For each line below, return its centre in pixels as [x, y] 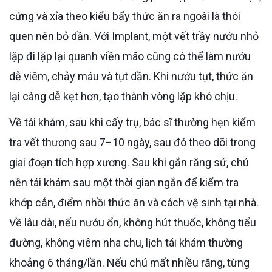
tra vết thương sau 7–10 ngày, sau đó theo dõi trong [132, 142]
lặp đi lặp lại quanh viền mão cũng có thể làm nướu [130, 56]
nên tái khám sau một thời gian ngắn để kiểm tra [124, 182]
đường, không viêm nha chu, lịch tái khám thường [126, 242]
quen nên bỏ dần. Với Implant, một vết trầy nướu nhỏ [134, 36]
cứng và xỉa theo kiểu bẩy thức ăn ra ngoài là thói [125, 16]
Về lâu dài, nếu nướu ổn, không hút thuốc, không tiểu [133, 222]
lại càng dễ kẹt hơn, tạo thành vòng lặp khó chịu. [123, 96]
